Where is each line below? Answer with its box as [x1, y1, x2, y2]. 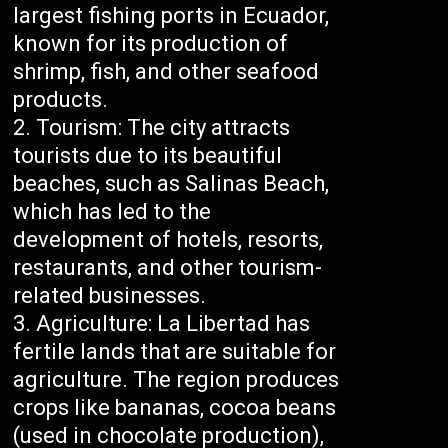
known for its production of [13, 31, 289, 57]
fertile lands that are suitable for [13, 339, 337, 365]
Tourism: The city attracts [36, 115, 291, 141]
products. [13, 87, 109, 113]
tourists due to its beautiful [13, 143, 283, 169]
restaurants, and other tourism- [13, 255, 323, 281]
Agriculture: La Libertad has [36, 311, 311, 337]
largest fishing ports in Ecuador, [13, 3, 330, 29]
